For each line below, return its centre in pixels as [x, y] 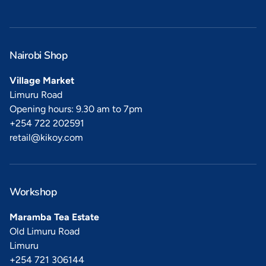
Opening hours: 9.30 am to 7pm [76, 109]
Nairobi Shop [38, 56]
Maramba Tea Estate [54, 217]
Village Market [42, 81]
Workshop [33, 192]
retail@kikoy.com [46, 138]
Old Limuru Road [45, 232]
